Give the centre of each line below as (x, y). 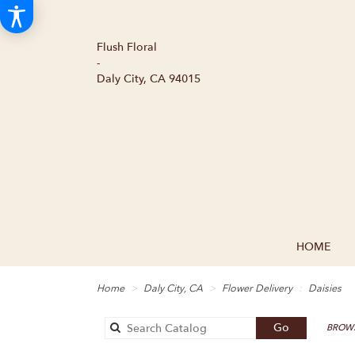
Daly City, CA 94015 (149, 79)
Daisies (325, 289)
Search (306, 327)
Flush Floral (127, 47)
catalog (309, 343)
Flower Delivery (257, 289)
